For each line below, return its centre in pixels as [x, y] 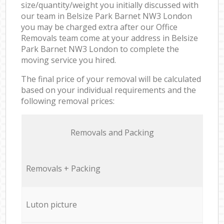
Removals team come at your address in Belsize [110, 38]
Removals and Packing [112, 132]
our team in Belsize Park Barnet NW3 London [107, 16]
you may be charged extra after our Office [99, 27]
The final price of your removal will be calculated [111, 79]
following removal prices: [68, 101]
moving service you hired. [69, 60]
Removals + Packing [63, 168]
